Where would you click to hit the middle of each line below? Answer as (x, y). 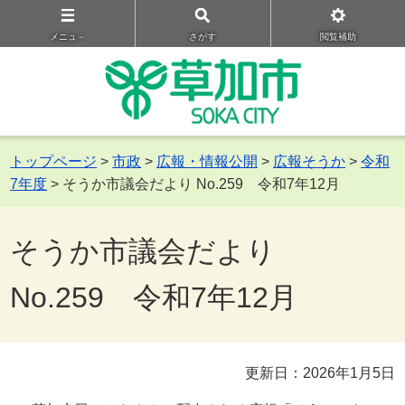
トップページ (54, 161)
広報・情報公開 (207, 161)
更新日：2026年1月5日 (320, 373)
